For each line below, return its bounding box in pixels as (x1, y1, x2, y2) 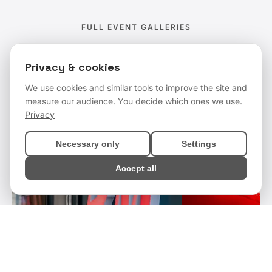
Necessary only (56, 139, 120, 149)
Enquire (144, 220, 176, 230)
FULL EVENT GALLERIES (81, 22, 191, 32)
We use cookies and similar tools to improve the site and (25, 83, 247, 93)
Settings (182, 139, 216, 149)
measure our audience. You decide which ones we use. (25, 96, 242, 106)
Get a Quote (81, 220, 129, 230)
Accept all (115, 163, 157, 173)
